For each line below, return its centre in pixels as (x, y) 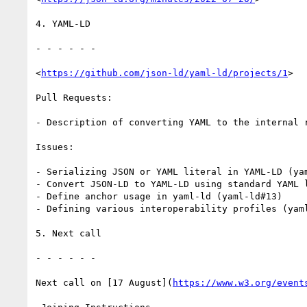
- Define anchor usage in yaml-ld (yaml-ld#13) (159, 196)
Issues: (55, 147)
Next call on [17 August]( (104, 282)
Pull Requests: (74, 97)
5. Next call (69, 233)
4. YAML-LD (63, 23)
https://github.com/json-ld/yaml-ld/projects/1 (164, 73)
